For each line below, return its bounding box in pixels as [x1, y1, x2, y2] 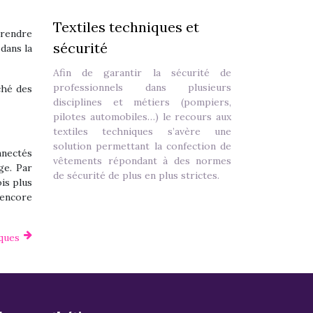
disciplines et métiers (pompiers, [53, 96, 231, 108]
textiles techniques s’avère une [53, 125, 231, 138]
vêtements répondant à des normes [53, 154, 231, 167]
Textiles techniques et [53, 18, 199, 36]
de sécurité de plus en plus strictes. [53, 169, 219, 182]
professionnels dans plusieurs [53, 81, 231, 94]
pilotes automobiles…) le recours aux [53, 110, 231, 123]
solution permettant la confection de [53, 140, 231, 152]
